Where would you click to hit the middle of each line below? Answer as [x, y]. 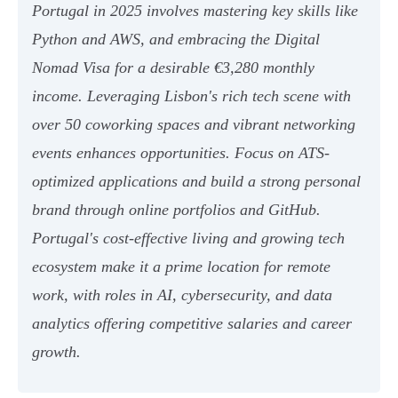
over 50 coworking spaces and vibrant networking [194, 125]
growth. [56, 352]
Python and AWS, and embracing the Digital [176, 40]
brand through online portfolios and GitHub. [176, 210]
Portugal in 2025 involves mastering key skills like [195, 11]
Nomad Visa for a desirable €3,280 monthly [173, 68]
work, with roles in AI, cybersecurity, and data [182, 295]
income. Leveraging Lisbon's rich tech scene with [191, 96]
